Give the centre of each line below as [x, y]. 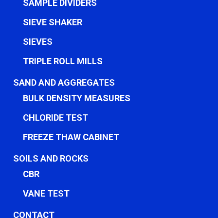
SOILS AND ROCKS [51, 158]
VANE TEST [46, 193]
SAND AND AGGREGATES [64, 82]
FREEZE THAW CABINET [71, 137]
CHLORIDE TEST [55, 118]
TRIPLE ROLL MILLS [63, 61]
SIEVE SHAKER [52, 22]
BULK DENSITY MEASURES [76, 98]
